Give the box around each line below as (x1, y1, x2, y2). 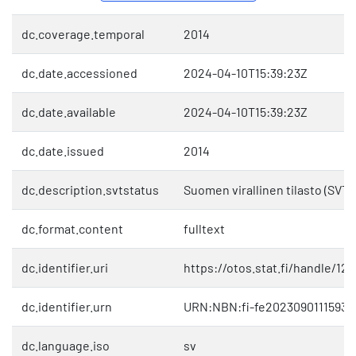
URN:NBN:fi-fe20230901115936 (184, 299, 354, 315)
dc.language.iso (21, 338, 110, 354)
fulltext (184, 221, 225, 237)
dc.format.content (21, 221, 123, 237)
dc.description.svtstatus (21, 182, 159, 198)
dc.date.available (21, 104, 116, 120)
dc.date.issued (21, 143, 104, 159)
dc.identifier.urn (21, 299, 112, 315)
